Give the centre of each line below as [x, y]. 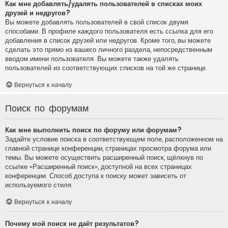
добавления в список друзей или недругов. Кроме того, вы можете [108, 40]
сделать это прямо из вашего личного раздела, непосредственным [109, 49]
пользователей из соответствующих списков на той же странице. [106, 68]
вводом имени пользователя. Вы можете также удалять [92, 59]
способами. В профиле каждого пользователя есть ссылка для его [109, 31]
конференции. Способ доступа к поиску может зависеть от [96, 176]
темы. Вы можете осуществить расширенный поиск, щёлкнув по [104, 157]
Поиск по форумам [47, 107]
